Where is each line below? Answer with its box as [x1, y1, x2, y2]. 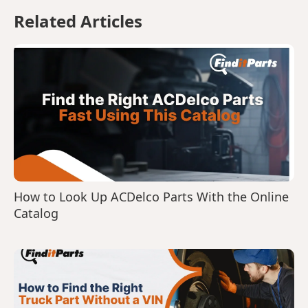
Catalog [14, 205, 58, 221]
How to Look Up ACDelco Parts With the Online [14, 188, 289, 205]
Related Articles [14, 10, 142, 32]
